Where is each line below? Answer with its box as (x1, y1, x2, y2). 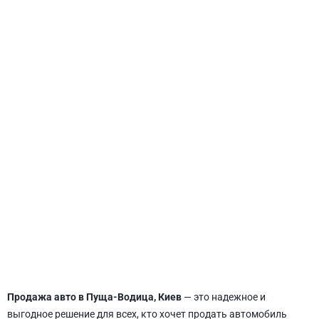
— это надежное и (182, 291, 266, 303)
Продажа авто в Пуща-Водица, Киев (7, 291, 182, 303)
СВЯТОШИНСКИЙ (125, 169, 194, 179)
